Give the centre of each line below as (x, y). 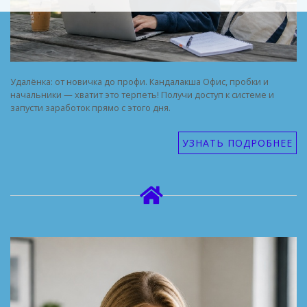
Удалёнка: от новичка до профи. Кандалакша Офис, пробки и (139, 81)
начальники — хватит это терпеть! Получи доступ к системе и (142, 94)
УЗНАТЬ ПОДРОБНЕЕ (237, 143)
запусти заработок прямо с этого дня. (90, 107)
